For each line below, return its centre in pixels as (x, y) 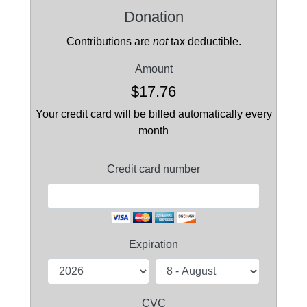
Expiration (153, 244)
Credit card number (153, 169)
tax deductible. (204, 41)
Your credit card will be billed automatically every (153, 114)
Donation (153, 17)
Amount (153, 69)
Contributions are (109, 41)
